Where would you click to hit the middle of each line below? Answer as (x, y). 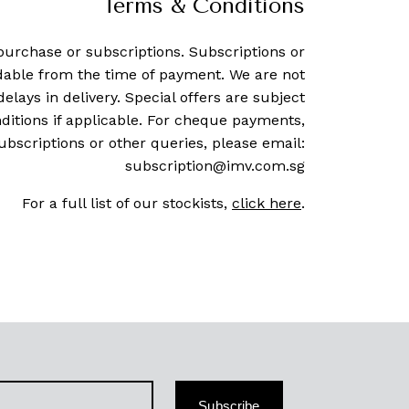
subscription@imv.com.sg (215, 166)
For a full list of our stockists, (127, 204)
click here (267, 204)
